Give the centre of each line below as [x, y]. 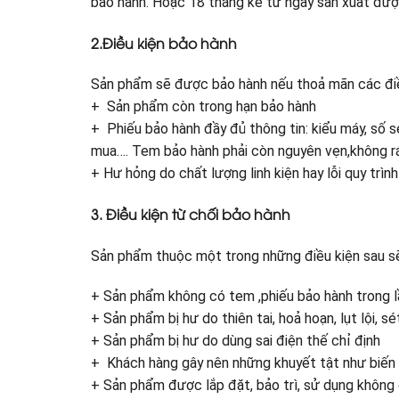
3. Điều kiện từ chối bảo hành [191, 214]
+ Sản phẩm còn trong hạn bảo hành [204, 107]
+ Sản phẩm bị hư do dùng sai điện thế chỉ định [236, 341]
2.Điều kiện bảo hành [164, 42]
